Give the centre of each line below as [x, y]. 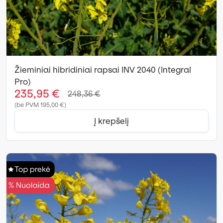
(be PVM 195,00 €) [40, 105]
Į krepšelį [111, 121]
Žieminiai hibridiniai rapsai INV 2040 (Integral [103, 70]
